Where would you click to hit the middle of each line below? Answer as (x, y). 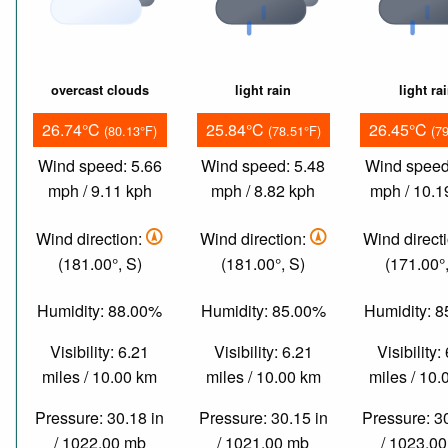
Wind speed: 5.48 (263, 166)
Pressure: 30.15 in (263, 418)
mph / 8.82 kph (263, 191)
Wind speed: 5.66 (99, 166)
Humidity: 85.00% (263, 311)
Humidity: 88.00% (100, 311)
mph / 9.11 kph (99, 191)
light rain (263, 90)
